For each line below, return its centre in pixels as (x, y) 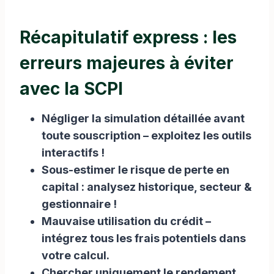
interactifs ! (73, 152)
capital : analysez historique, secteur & (147, 187)
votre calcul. (76, 255)
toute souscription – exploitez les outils (146, 135)
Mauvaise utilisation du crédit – (126, 221)
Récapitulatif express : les (128, 37)
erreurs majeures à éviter (127, 63)
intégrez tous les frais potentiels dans (144, 238)
